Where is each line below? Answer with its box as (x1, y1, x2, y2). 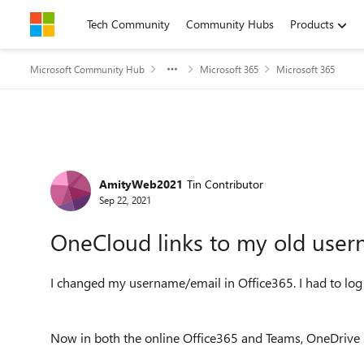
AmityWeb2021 (99, 175, 183, 192)
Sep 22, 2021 (99, 193, 151, 206)
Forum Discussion (28, 148, 232, 183)
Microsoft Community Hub (30, 63, 145, 76)
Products (290, 16, 334, 32)
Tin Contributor (187, 175, 263, 192)
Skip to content (46, 16, 122, 32)
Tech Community (87, 16, 170, 32)
